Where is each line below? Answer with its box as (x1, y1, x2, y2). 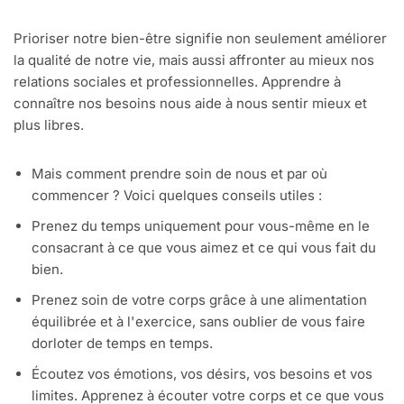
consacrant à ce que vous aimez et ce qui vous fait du (32, 239, 376, 257)
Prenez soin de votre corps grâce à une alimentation (32, 291, 367, 309)
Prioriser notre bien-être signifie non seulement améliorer (14, 30, 387, 48)
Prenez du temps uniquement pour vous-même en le (32, 217, 370, 235)
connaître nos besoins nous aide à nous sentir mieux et (14, 95, 367, 113)
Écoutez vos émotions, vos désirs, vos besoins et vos (32, 365, 372, 383)
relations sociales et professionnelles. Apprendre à (14, 73, 341, 91)
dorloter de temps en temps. (32, 335, 213, 353)
